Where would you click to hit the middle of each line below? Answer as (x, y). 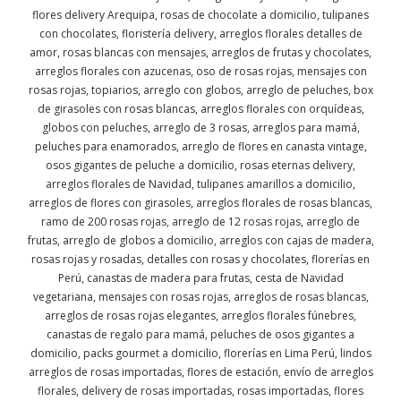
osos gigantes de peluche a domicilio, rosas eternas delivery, (200, 166)
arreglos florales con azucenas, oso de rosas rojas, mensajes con (200, 72)
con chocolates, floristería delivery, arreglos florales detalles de (200, 34)
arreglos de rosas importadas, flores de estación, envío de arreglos (200, 372)
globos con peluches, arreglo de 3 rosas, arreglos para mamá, (200, 128)
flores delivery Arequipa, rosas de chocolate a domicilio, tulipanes (200, 15)
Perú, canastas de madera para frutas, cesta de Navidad (200, 278)
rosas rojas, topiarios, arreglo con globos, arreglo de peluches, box (200, 90)
